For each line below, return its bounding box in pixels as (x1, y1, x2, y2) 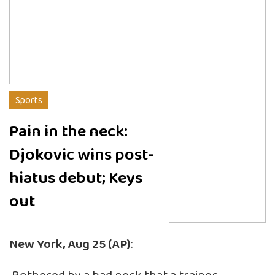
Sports (15, 92, 42, 108)
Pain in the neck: (9, 118, 128, 145)
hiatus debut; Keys (9, 165, 142, 192)
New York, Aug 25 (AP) (9, 234, 131, 255)
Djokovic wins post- (9, 141, 154, 168)
